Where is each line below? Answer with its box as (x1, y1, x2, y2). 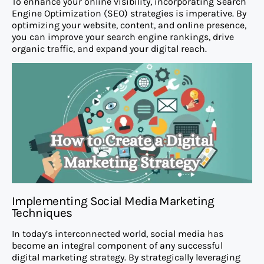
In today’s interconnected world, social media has (12, 227, 223, 239)
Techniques (12, 205, 72, 220)
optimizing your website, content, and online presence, (12, 19, 246, 31)
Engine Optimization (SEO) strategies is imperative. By (12, 7, 246, 19)
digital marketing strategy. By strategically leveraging (12, 251, 240, 263)
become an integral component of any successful (12, 239, 223, 251)
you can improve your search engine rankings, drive (12, 31, 234, 42)
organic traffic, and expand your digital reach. (12, 42, 207, 54)
